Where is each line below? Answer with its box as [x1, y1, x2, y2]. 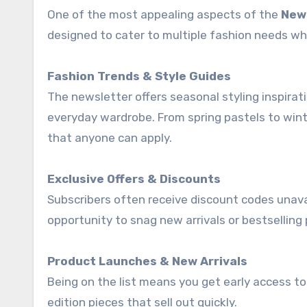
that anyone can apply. [47, 130, 172, 145]
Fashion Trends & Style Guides [47, 69, 231, 83]
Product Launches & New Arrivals [47, 254, 247, 268]
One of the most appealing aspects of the [47, 7, 281, 21]
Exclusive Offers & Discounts [47, 171, 221, 186]
